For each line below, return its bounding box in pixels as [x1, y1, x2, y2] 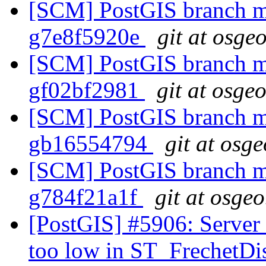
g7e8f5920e [28, 24, 145, 50]
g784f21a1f [28, 184, 143, 210]
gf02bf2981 [28, 77, 145, 103]
